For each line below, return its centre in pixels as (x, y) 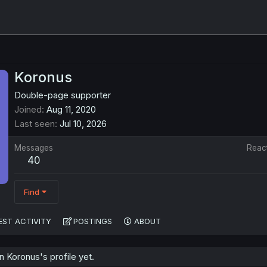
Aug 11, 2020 (71, 110)
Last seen (35, 124)
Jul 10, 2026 (83, 124)
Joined (28, 110)
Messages (34, 148)
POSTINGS (93, 221)
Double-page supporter (63, 95)
